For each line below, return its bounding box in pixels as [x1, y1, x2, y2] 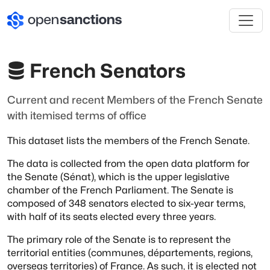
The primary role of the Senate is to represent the [7, 233, 231, 245]
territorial [7, 246, 49, 259]
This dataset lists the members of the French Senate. [7, 134, 250, 146]
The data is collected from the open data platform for [7, 157, 250, 169]
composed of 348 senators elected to [7, 197, 176, 209]
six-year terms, [178, 197, 245, 209]
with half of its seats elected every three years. [7, 210, 216, 222]
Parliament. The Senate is [115, 184, 233, 196]
